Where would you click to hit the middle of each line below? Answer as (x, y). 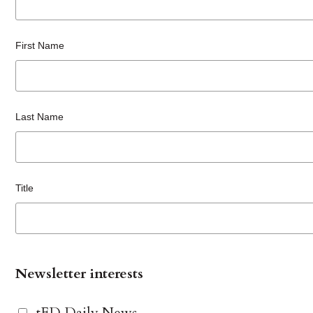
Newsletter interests (80, 274)
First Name (40, 46)
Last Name (40, 117)
